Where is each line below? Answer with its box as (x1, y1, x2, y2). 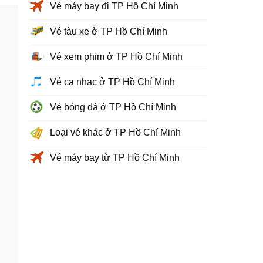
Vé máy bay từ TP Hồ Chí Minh (50, 153, 180, 163)
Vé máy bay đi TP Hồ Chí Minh (50, 1, 178, 11)
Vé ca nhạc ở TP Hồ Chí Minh (50, 77, 175, 87)
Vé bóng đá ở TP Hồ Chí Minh (50, 102, 176, 112)
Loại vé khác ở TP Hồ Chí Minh (50, 127, 181, 137)
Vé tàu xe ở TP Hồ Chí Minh (50, 26, 167, 36)
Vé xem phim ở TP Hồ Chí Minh (50, 52, 183, 62)
